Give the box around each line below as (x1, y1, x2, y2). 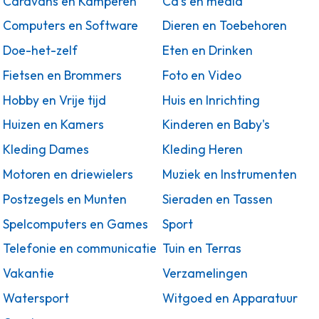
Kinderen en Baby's (162, 117, 270, 133)
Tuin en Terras (162, 241, 241, 257)
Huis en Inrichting (162, 92, 260, 108)
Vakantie (3, 266, 54, 282)
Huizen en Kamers (3, 117, 104, 133)
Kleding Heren (162, 142, 243, 158)
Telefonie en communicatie (3, 241, 157, 257)
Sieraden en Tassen (162, 191, 273, 207)
